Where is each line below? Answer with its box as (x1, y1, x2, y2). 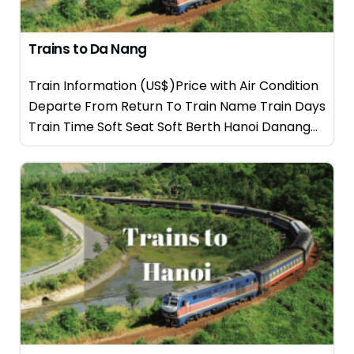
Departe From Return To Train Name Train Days (28, 97, 326, 115)
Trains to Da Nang (28, 40, 147, 58)
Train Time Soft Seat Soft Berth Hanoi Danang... (28, 118, 318, 136)
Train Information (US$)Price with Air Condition (28, 77, 318, 95)
